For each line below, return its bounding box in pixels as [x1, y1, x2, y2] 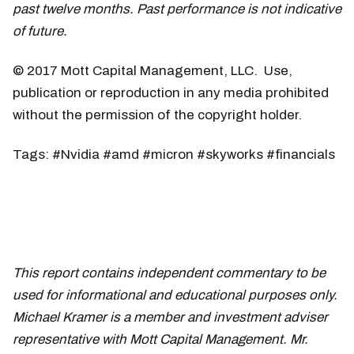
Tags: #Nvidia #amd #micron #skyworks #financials [13, 146, 335, 162]
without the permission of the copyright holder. [13, 107, 302, 122]
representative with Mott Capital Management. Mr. [13, 331, 308, 347]
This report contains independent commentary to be [13, 265, 326, 281]
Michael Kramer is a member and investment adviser [13, 309, 328, 325]
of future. [13, 23, 67, 39]
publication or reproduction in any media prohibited [13, 85, 329, 100]
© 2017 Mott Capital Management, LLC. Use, [13, 62, 292, 78]
